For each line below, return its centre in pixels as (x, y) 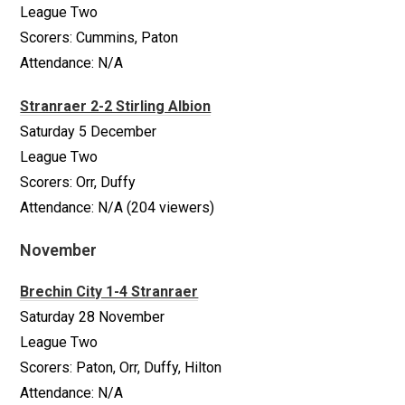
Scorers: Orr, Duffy (78, 182)
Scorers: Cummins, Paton (99, 38)
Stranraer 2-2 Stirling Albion (116, 106)
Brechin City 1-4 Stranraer (109, 292)
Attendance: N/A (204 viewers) (118, 207)
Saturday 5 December (89, 132)
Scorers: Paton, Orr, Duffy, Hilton (121, 367)
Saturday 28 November (93, 317)
